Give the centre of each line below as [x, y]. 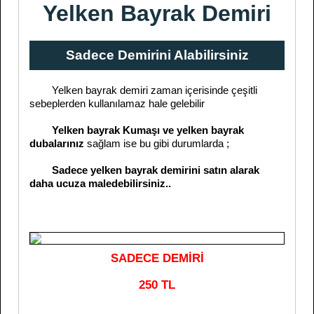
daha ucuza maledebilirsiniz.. [100, 183]
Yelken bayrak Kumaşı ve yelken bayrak [148, 130]
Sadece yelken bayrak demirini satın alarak [144, 170]
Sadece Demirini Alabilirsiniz [157, 55]
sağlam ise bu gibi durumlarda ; [158, 143]
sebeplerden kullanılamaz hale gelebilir [117, 103]
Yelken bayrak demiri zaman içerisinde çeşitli [143, 90]
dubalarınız [58, 143]
